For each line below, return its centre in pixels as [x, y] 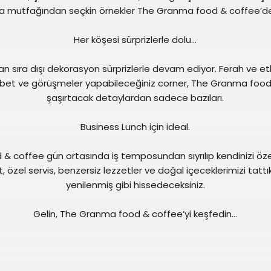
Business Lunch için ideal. [135, 126]
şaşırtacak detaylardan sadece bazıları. [135, 97]
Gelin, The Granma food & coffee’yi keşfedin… [135, 214]
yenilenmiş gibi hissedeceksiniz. [135, 184]
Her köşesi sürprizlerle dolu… [135, 39]
